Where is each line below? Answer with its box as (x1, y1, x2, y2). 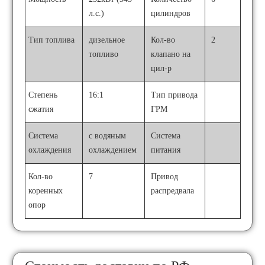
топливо (89, 50, 119, 59)
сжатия (28, 105, 54, 114)
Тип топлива (28, 35, 75, 44)
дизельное (89, 35, 125, 44)
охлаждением (89, 146, 137, 154)
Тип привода (151, 91, 198, 99)
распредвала (151, 186, 195, 195)
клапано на (151, 50, 191, 59)
